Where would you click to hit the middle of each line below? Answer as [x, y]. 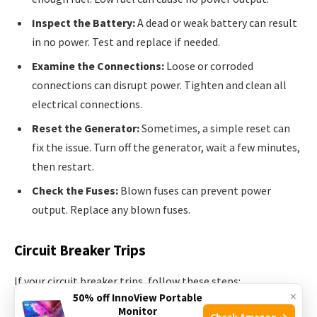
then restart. [63, 167]
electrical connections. [87, 104]
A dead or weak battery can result [216, 23]
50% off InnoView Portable [137, 298]
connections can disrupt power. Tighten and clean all [159, 85]
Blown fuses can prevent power [195, 191]
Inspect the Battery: [83, 23]
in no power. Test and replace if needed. [126, 42]
